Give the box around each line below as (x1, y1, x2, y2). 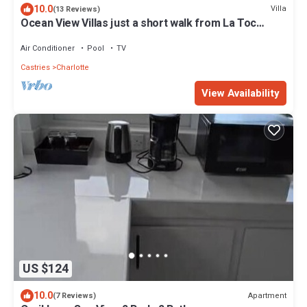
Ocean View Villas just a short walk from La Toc (21, 14, 256, 32)
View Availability (201, 85, 280, 101)
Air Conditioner (21, 42, 75, 54)
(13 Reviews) (53, 3, 100, 15)
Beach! (21, 27, 55, 44)
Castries (21, 61, 50, 73)
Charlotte (56, 61, 89, 73)
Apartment (248, 289, 286, 302)
